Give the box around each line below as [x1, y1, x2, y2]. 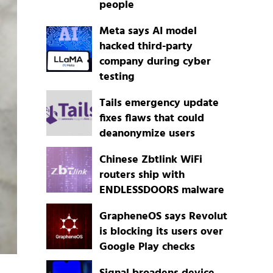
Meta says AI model [99, 23, 197, 41]
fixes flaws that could [99, 110, 204, 128]
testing [99, 68, 135, 87]
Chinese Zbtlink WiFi [99, 151, 202, 169]
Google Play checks [99, 238, 195, 257]
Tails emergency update [99, 94, 219, 113]
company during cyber [99, 53, 211, 71]
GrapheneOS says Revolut [99, 208, 227, 226]
